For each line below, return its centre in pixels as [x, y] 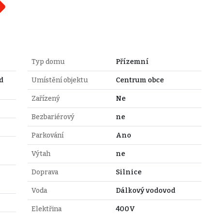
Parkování [47, 135]
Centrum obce [139, 80]
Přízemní [132, 62]
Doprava [45, 172]
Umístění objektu [59, 80]
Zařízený [46, 98]
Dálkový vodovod [145, 190]
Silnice [128, 172]
